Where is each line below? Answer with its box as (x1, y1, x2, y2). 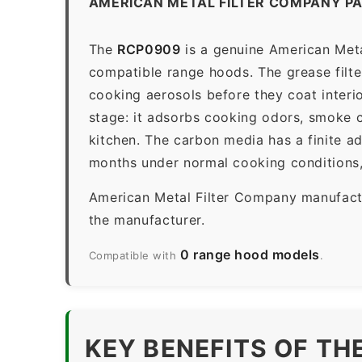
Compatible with (88, 248, 180, 262)
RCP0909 (117, 40, 181, 57)
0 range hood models (179, 246, 320, 263)
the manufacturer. (88, 211, 205, 228)
